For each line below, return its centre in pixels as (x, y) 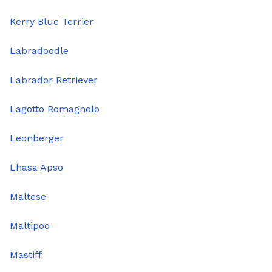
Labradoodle (39, 51)
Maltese (28, 197)
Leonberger (37, 138)
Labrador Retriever (54, 80)
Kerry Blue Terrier (52, 22)
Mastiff (26, 255)
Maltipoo (30, 226)
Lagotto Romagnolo (55, 109)
